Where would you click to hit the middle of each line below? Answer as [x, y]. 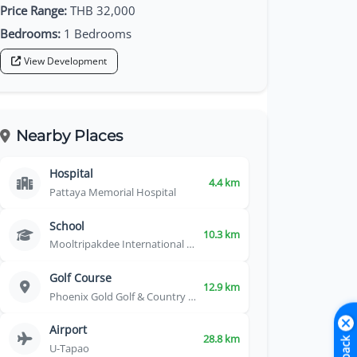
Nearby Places [70, 136]
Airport [69, 330]
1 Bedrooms [96, 33]
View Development [65, 61]
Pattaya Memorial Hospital [113, 192]
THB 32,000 [101, 10]
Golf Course [81, 278]
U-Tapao [70, 348]
